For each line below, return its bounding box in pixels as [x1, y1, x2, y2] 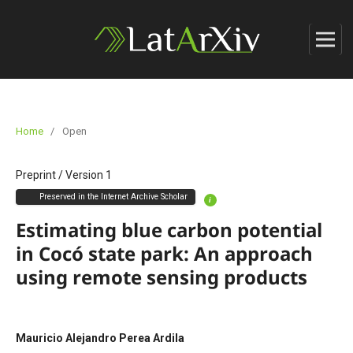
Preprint [15, 168, 56, 181]
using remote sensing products [15, 263, 307, 290]
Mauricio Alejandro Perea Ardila [15, 331, 184, 344]
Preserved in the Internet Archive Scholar [39, 191, 188, 202]
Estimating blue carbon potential [15, 216, 322, 243]
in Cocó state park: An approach [15, 240, 313, 266]
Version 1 [65, 168, 112, 181]
